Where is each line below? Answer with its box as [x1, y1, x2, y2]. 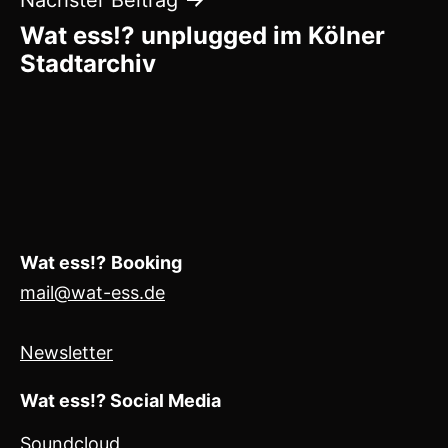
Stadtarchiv [20, 48, 156, 78]
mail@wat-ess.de [20, 281, 165, 303]
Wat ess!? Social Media [20, 389, 221, 411]
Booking [111, 251, 182, 273]
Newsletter [20, 341, 113, 363]
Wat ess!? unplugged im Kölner [20, 20, 385, 50]
